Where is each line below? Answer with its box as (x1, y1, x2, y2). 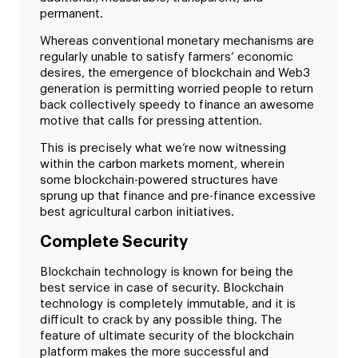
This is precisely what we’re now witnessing (40, 142, 286, 155)
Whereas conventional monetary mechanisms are (40, 34, 314, 47)
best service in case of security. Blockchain (40, 281, 284, 294)
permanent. (40, 7, 103, 20)
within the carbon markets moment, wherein (40, 158, 284, 171)
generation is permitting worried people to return (40, 82, 313, 95)
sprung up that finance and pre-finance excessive (40, 190, 316, 203)
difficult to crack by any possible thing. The (40, 313, 282, 326)
